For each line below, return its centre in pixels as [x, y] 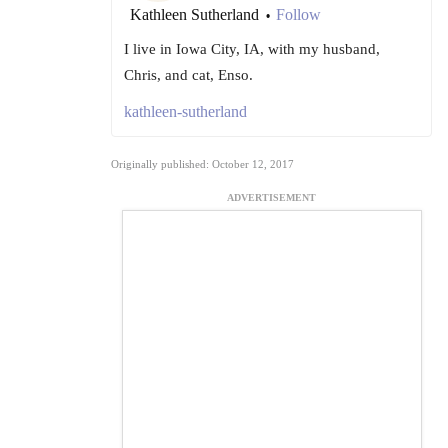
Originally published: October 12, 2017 [202, 164]
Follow [298, 15]
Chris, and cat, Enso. [188, 75]
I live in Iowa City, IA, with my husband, [252, 49]
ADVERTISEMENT [271, 198]
